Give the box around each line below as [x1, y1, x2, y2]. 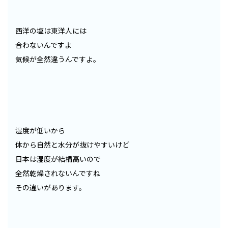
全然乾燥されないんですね [15, 168, 100, 179]
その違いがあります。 [15, 182, 86, 193]
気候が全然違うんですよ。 [15, 54, 100, 65]
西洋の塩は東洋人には [15, 25, 87, 36]
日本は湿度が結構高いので [15, 154, 101, 164]
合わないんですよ [15, 40, 72, 50]
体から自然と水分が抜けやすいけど [15, 139, 129, 150]
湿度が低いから [15, 125, 65, 136]
